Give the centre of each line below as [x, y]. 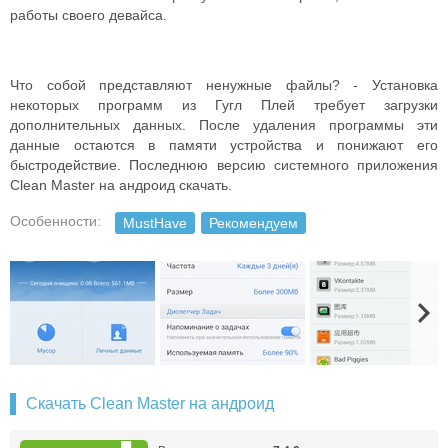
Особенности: [55, 221]
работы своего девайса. [88, 15]
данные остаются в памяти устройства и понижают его [224, 145]
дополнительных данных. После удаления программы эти [224, 125]
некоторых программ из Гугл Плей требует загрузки [224, 105]
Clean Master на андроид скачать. [121, 185]
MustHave [155, 223]
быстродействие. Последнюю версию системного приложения [224, 165]
